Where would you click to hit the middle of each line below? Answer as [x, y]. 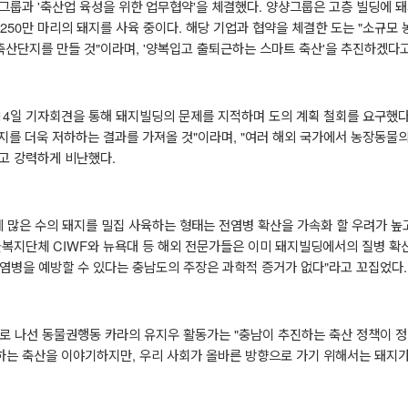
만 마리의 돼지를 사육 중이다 [100, 26]
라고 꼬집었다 [366, 266]
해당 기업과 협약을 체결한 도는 [271, 26]
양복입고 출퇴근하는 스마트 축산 [234, 47]
